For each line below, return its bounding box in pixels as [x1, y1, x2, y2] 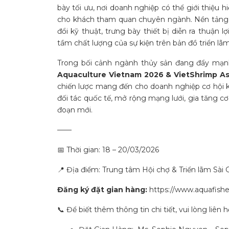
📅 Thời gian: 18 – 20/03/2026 [57, 145, 159, 154]
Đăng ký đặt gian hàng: [57, 185, 147, 194]
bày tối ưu [57, 3, 93, 12]
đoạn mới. [57, 105, 93, 114]
